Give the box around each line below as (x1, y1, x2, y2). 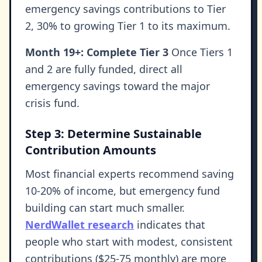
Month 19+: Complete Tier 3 (25, 45, 168, 60)
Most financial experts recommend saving (25, 167, 234, 181)
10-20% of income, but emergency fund (25, 184, 220, 198)
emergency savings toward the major (25, 79, 210, 94)
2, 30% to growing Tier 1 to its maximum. (25, 19, 230, 33)
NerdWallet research (25, 218, 134, 232)
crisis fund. (25, 96, 80, 111)
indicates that (134, 218, 205, 232)
